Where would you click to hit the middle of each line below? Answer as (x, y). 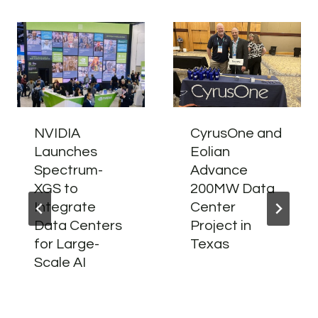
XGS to (56, 189)
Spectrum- (68, 171)
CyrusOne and (236, 134)
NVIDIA (57, 134)
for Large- (67, 245)
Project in (221, 226)
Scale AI (60, 263)
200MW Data (232, 189)
